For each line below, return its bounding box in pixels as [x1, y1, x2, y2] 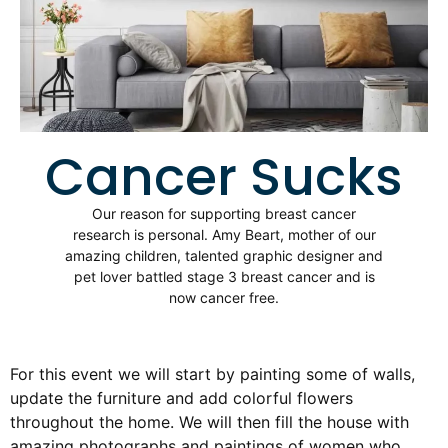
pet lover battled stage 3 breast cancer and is [73, 268, 375, 286]
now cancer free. [169, 289, 279, 307]
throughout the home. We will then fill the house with [10, 412, 409, 433]
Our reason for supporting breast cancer [92, 205, 356, 223]
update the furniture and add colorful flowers [10, 388, 353, 409]
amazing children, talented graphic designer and [65, 247, 383, 265]
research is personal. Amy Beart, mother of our [72, 226, 376, 244]
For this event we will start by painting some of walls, [10, 364, 415, 385]
